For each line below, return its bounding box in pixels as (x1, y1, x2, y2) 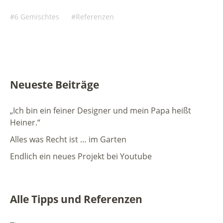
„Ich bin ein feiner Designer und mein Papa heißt (10, 105, 191, 116)
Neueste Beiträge (10, 77, 99, 92)
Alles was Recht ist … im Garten (10, 133, 126, 145)
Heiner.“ (10, 116, 40, 128)
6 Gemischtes (14, 11, 59, 21)
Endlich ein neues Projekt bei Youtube (10, 150, 152, 162)
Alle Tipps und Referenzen (10, 192, 142, 206)
